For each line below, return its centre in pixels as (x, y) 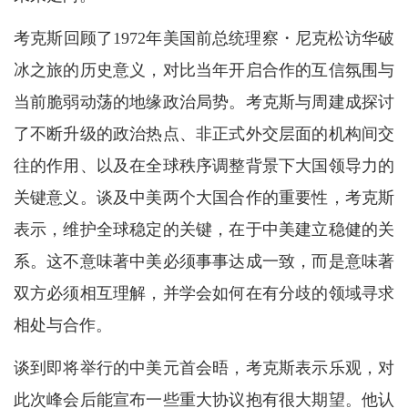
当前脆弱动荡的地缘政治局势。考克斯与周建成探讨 (204, 102)
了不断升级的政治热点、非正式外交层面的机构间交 (204, 134)
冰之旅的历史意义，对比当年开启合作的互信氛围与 (204, 71)
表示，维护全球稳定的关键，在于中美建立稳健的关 (204, 230)
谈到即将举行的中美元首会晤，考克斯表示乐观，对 (204, 368)
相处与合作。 (62, 326)
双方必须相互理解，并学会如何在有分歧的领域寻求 (204, 294)
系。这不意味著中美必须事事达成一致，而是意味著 (204, 262)
